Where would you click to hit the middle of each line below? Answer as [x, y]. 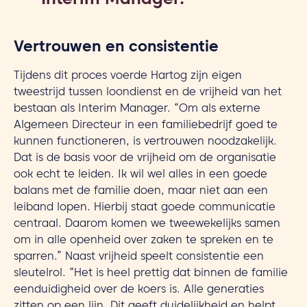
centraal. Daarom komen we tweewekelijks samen [147, 225]
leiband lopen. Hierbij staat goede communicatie [145, 208]
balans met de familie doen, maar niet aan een [141, 192]
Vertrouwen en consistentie [116, 49]
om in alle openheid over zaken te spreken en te [144, 241]
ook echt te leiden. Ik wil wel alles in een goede [140, 175]
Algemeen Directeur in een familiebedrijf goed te [146, 126]
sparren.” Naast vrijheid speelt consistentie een [139, 258]
